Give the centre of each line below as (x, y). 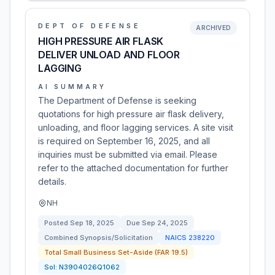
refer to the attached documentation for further (133, 168)
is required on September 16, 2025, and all (124, 141)
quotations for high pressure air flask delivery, (131, 114)
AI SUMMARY (72, 87)
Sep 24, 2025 (165, 223)
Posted (57, 223)
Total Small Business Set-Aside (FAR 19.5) (116, 252)
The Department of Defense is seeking (117, 100)
